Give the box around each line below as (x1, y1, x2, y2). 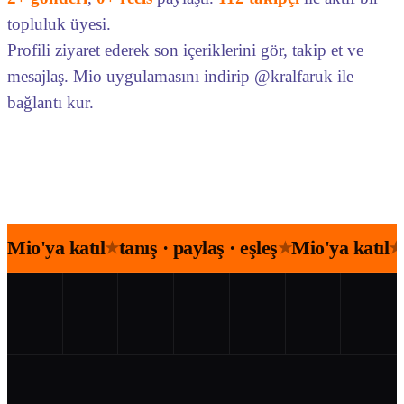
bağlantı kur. (7, 93, 94, 112)
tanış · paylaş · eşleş (118, 236, 278, 259)
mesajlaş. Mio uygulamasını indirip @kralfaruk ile (7, 67, 353, 86)
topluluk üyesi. (7, 14, 111, 33)
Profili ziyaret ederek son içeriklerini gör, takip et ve (7, 41, 363, 60)
